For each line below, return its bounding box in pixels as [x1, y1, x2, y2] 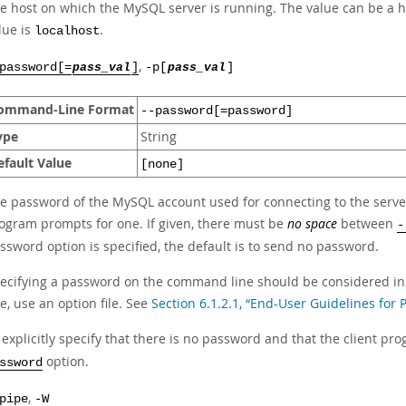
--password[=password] [140, 104, 293, 118]
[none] [140, 158, 184, 171]
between [337, 215, 397, 232]
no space [287, 215, 337, 232]
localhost [34, 24, 100, 38]
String [140, 129, 177, 145]
